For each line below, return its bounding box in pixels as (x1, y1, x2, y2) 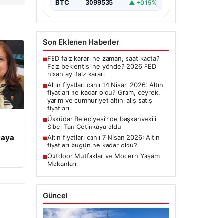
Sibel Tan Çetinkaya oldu (47, 123, 121, 131)
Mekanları (47, 160, 76, 168)
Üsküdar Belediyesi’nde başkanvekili (47, 115, 156, 123)
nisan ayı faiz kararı (47, 70, 105, 78)
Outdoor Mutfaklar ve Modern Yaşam (47, 152, 160, 160)
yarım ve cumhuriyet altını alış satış (47, 96, 152, 105)
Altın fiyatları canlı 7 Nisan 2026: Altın (47, 133, 160, 142)
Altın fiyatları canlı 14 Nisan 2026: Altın (47, 81, 163, 89)
